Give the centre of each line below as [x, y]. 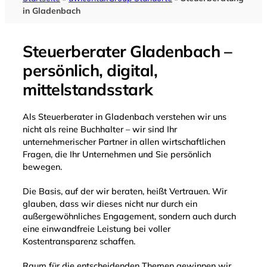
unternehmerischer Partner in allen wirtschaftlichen [124, 142]
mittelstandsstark [88, 90]
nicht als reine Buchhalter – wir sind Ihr [100, 130]
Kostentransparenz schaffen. [79, 242]
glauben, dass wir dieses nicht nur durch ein [110, 204]
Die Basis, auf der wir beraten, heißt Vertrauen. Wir [125, 192]
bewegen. [42, 167]
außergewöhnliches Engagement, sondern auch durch [129, 217]
